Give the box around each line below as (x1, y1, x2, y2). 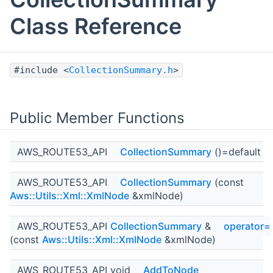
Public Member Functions (10, 109, 185, 127)
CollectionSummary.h (69, 65, 173, 76)
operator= (224, 220, 271, 233)
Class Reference (10, 13, 182, 40)
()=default (211, 146, 261, 158)
